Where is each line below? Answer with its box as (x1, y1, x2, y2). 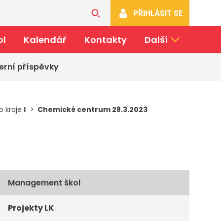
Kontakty (84, 34, 127, 46)
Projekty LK (8, 202, 54, 214)
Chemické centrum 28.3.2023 (37, 105, 149, 114)
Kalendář (23, 34, 67, 46)
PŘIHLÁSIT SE (133, 7, 183, 19)
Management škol (8, 177, 80, 188)
